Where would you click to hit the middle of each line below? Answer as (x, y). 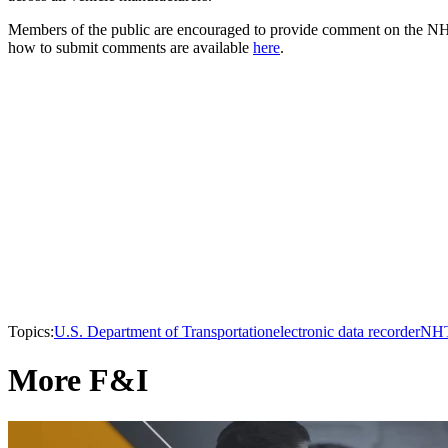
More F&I (78, 380)
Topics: (31, 331)
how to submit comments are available (130, 47)
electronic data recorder (346, 331)
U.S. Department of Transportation (163, 331)
